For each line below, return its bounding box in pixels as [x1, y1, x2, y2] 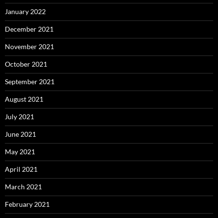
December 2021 [5, 25, 54, 34]
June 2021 [5, 130, 36, 139]
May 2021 [5, 147, 35, 156]
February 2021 [5, 200, 50, 209]
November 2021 [5, 42, 54, 51]
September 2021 [5, 77, 54, 86]
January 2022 [5, 7, 46, 16]
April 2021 [5, 165, 37, 174]
